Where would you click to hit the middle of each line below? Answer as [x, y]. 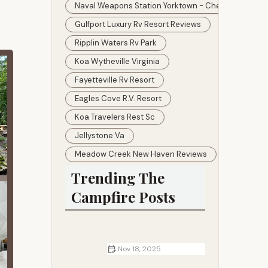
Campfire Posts [123, 197]
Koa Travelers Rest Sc [115, 117]
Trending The [118, 178]
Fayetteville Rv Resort [115, 80]
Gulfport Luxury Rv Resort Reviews [138, 24]
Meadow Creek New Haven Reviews [141, 154]
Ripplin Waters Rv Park [116, 43]
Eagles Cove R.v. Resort [118, 98]
